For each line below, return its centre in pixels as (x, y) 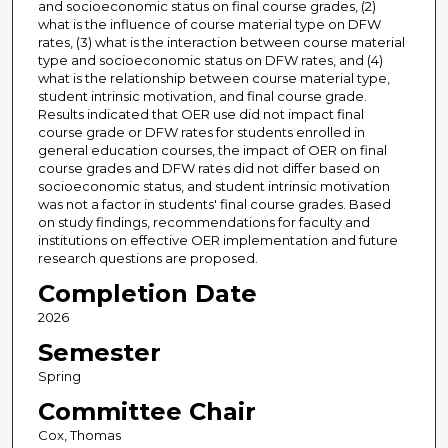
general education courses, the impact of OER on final (212, 150)
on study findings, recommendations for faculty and (203, 222)
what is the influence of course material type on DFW (209, 24)
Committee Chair (146, 412)
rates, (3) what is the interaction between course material (221, 42)
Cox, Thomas (79, 435)
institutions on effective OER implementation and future (217, 240)
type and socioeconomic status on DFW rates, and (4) (210, 60)
